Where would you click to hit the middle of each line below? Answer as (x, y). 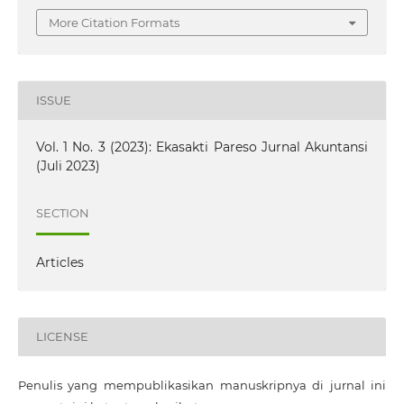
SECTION (62, 213)
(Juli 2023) (68, 165)
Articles (60, 262)
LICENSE (62, 337)
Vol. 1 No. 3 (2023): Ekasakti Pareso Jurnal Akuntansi (202, 147)
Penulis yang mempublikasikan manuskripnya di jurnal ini (202, 385)
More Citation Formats (114, 22)
